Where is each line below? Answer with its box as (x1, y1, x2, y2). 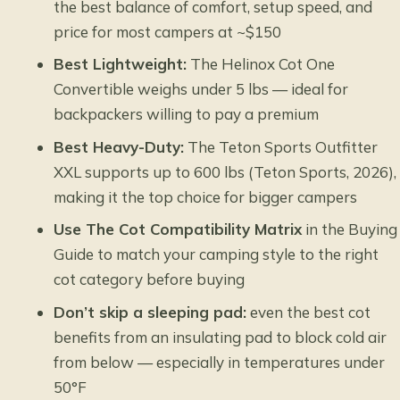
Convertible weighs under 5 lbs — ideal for (54, 79, 349, 99)
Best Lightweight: (54, 54, 187, 74)
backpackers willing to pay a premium (54, 104, 320, 124)
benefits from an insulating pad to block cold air (54, 327, 387, 346)
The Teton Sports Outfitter (184, 137, 379, 156)
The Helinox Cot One (187, 54, 336, 74)
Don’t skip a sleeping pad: (54, 302, 247, 321)
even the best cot (246, 302, 371, 321)
